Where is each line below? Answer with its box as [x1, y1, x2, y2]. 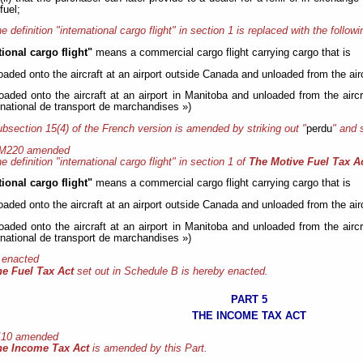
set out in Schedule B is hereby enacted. [74, 265, 269, 277]
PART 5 [231, 293, 268, 305]
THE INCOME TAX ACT [192, 309, 307, 322]
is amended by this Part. [89, 343, 208, 355]
